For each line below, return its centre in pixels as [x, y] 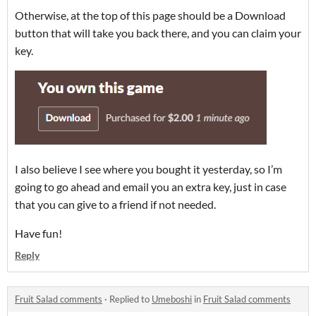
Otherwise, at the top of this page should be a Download [150, 16]
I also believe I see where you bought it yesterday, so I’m [148, 169]
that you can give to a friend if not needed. [115, 205]
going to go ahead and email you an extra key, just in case [151, 187]
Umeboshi [172, 299]
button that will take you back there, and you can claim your [158, 33]
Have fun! [38, 233]
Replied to [130, 299]
